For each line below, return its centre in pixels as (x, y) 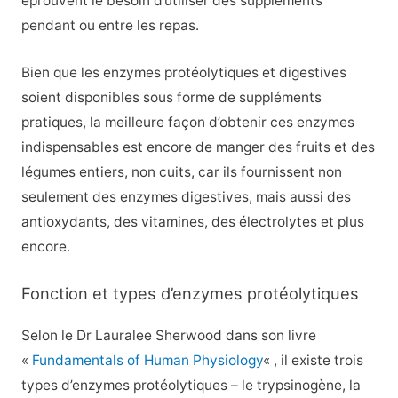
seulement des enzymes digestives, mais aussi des (186, 196)
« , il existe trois (313, 360)
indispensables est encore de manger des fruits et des (198, 147)
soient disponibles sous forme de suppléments (171, 97)
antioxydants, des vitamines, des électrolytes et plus (192, 221)
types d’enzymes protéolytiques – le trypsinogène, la (191, 385)
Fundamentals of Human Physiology (147, 360)
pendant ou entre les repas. (110, 26)
